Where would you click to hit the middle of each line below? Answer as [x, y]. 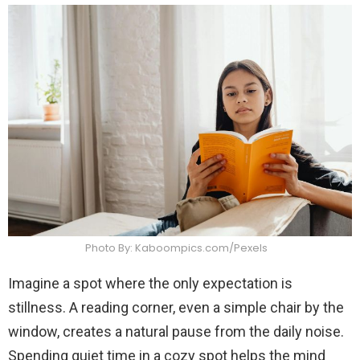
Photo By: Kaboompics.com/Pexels [176, 247]
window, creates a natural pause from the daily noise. [176, 331]
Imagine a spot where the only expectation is [150, 283]
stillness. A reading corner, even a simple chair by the [176, 307]
